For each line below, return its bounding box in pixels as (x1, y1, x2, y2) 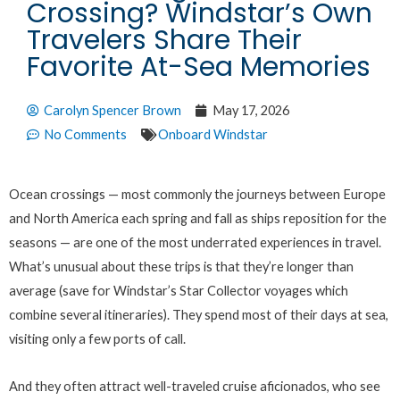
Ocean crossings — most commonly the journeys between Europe (9, 187, 386, 203)
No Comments (44, 127, 127, 143)
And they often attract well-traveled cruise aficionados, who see (9, 378, 380, 394)
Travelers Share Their (27, 21, 302, 60)
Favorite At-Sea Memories (27, 48, 371, 87)
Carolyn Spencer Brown (44, 103, 181, 119)
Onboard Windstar (158, 127, 268, 143)
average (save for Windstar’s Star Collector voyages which (9, 283, 348, 299)
